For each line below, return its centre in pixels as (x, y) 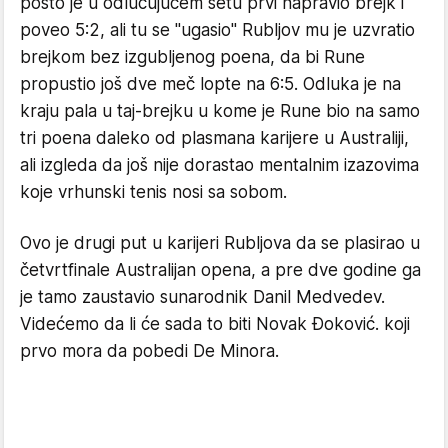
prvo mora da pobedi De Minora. (149, 351)
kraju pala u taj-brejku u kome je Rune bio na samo (220, 111)
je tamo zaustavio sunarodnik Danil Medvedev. (202, 297)
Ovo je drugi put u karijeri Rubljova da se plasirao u (220, 243)
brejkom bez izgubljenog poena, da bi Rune (192, 57)
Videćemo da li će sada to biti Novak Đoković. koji (215, 324)
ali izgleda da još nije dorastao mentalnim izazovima (219, 165)
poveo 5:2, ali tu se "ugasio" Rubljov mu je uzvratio (217, 30)
